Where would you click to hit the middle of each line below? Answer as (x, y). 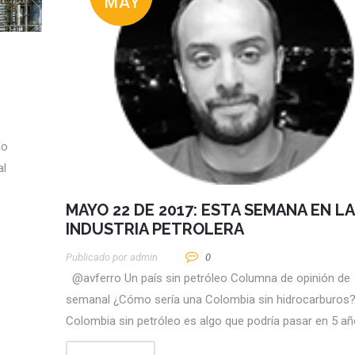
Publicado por (96, 257)
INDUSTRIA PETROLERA (155, 229)
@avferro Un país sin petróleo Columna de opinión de (208, 278)
